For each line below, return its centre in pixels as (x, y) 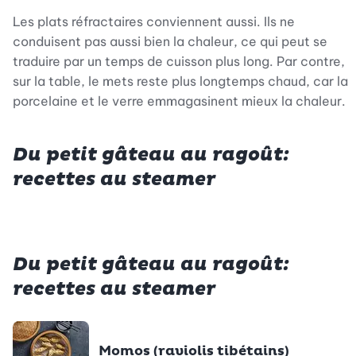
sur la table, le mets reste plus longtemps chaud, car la (180, 81)
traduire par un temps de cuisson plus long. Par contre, (179, 61)
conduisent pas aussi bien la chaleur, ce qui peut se (170, 41)
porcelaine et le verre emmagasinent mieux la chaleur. (179, 101)
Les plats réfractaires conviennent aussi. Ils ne (154, 21)
